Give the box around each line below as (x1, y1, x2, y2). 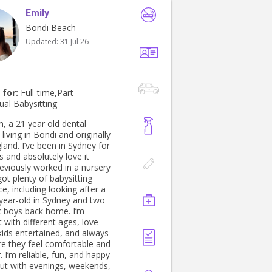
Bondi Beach (25, 22, 76, 34)
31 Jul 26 (60, 36, 89, 47)
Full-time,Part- (18, 87, 76, 99)
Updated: (25, 36, 60, 47)
